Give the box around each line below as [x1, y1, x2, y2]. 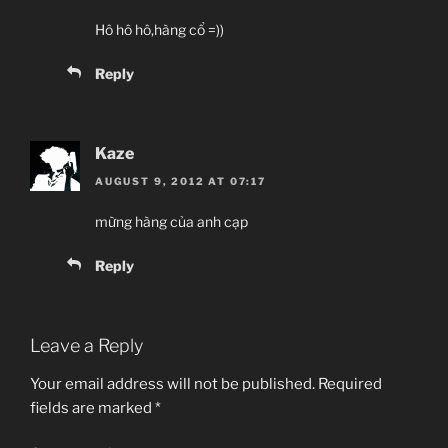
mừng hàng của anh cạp [95, 213, 248, 231]
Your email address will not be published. [30, 374, 315, 393]
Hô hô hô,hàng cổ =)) [95, 20, 224, 38]
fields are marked [30, 398, 155, 417]
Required [318, 374, 382, 393]
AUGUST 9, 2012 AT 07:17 [95, 175, 266, 188]
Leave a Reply [30, 335, 143, 357]
